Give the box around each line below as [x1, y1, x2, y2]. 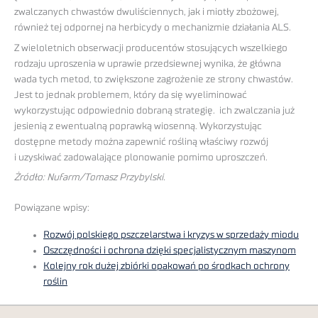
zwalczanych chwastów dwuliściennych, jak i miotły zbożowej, [14, 6, 279, 17]
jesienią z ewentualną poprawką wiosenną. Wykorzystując [14, 121, 262, 131]
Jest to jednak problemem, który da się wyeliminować [14, 89, 247, 100]
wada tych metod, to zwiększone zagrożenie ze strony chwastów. [14, 74, 293, 84]
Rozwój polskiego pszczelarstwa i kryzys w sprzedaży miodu [43, 230, 300, 241]
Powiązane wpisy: [14, 202, 89, 213]
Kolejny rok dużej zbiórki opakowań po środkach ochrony [43, 261, 290, 272]
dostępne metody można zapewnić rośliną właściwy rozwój [14, 136, 268, 147]
